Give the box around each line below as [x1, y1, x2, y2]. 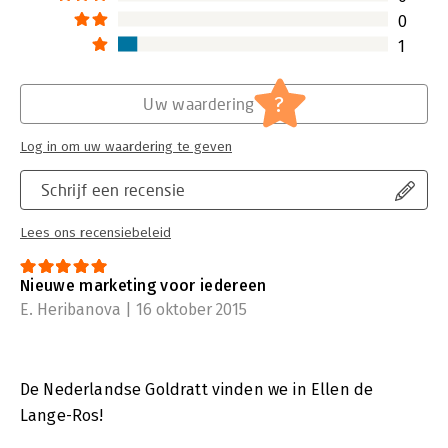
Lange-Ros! [20, 405, 104, 425]
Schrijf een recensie [41, 179, 186, 199]
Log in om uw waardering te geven [20, 138, 232, 155]
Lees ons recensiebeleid [20, 224, 171, 241]
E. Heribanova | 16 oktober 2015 [20, 299, 247, 319]
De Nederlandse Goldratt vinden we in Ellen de [20, 379, 374, 399]
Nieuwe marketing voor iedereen [20, 275, 267, 295]
